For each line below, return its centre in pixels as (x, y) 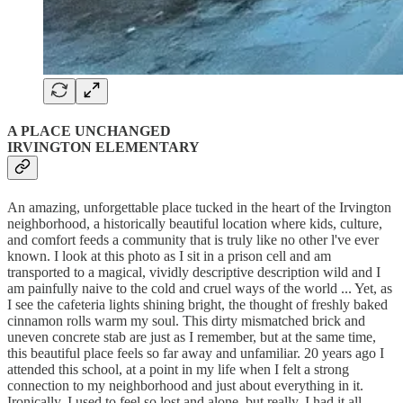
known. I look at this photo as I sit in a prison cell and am (169, 255)
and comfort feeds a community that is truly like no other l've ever (193, 239)
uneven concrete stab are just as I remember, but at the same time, (192, 336)
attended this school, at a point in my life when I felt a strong (178, 369)
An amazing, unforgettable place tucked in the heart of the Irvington (199, 207)
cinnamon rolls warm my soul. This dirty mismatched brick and (186, 320)
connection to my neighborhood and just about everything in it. (185, 385)
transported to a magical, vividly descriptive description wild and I (194, 272)
